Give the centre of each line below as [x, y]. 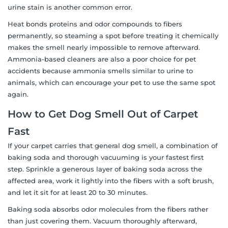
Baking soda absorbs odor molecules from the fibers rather [108, 209]
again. [18, 94]
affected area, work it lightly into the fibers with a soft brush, [111, 180]
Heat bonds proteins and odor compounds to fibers [95, 24]
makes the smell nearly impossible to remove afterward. [104, 47]
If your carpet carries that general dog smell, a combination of [113, 145]
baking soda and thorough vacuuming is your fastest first [106, 157]
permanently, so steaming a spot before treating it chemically [113, 35]
